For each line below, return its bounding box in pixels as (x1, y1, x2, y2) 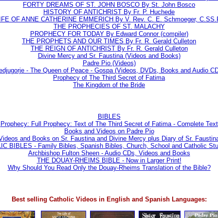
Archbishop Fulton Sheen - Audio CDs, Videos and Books (28, 149, 190, 157)
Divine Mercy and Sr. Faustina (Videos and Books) (37, 52, 181, 59)
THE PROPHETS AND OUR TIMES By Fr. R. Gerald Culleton (22, 37, 196, 45)
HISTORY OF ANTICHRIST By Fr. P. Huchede (43, 8, 175, 16)
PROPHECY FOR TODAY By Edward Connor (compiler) (30, 30, 188, 37)
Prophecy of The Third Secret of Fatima (53, 73, 165, 81)
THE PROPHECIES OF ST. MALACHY (53, 22, 165, 30)
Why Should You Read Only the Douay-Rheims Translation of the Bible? (7, 163, 211, 171)
